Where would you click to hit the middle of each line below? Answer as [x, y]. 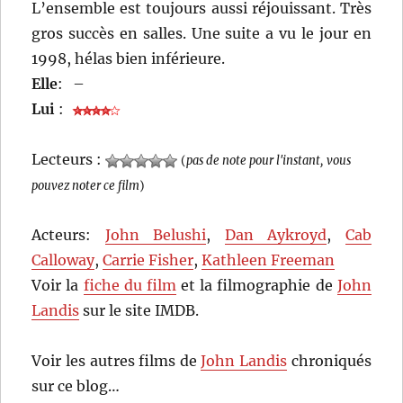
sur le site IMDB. [139, 311]
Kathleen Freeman [269, 260]
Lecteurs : [69, 160]
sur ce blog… [76, 386]
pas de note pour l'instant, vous [269, 161]
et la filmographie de [256, 286]
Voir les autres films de [116, 361]
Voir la [58, 286]
